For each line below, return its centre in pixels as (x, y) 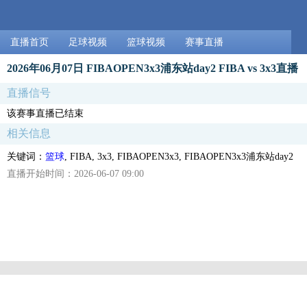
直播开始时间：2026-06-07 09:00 (75, 173)
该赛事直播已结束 (45, 113)
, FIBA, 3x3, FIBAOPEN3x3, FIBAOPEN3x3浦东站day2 (179, 156)
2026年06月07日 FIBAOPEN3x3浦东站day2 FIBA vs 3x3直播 (152, 68)
